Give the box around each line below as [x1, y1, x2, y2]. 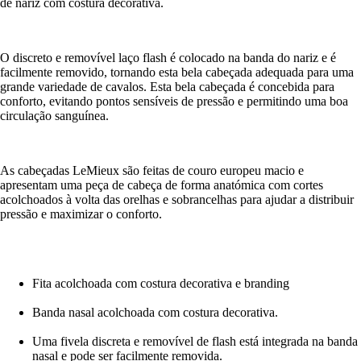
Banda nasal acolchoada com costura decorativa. [32, 305, 278, 319]
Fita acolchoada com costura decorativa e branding [32, 276, 289, 290]
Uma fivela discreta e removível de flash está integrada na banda [32, 334, 358, 348]
